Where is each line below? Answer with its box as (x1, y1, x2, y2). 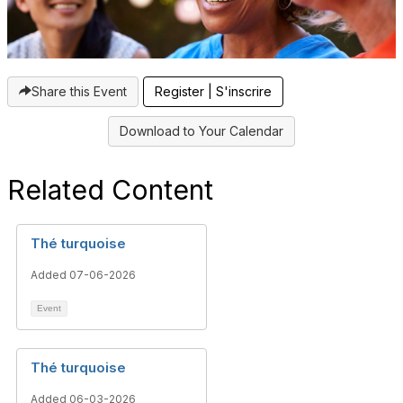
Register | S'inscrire (155, 83, 272, 99)
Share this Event (31, 83, 127, 99)
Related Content (7, 173, 213, 206)
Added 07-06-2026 (31, 267, 136, 282)
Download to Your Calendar (120, 122, 283, 139)
